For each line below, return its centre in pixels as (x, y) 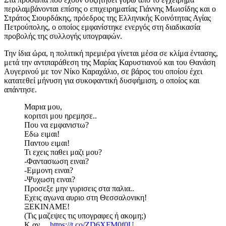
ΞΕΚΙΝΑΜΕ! (47, 206)
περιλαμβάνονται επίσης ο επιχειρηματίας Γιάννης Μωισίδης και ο (110, 9)
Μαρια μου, (43, 106)
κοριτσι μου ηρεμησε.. (61, 116)
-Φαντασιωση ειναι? (56, 161)
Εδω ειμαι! (42, 134)
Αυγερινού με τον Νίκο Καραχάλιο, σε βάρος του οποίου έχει (103, 71)
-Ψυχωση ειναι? (50, 179)
